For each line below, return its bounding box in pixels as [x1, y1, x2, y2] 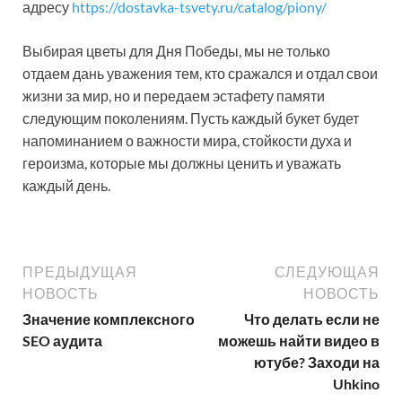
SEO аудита [22, 331, 102, 349]
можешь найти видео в [218, 331, 380, 349]
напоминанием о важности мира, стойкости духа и [22, 131, 352, 149]
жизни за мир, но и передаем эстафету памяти [22, 86, 325, 104]
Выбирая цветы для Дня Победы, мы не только [22, 41, 330, 59]
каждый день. [22, 176, 110, 194]
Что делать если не [244, 310, 380, 328]
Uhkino [333, 374, 380, 392]
